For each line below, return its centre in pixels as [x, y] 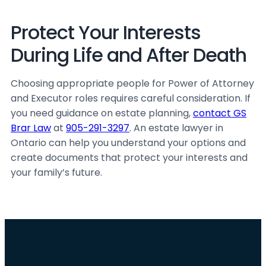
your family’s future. [56, 172]
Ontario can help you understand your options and [128, 143]
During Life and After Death [129, 55]
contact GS [220, 113]
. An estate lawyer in [176, 128]
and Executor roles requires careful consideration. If [131, 98]
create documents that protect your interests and [129, 158]
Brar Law [31, 128]
